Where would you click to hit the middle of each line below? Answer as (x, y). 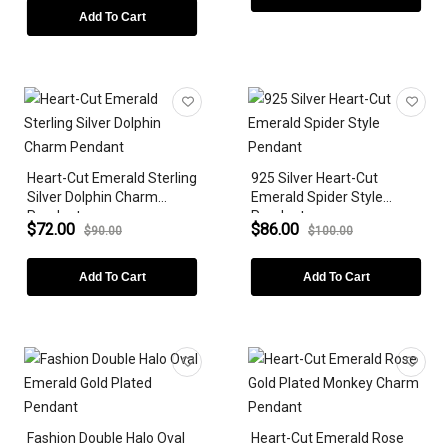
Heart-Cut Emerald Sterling (112, 177)
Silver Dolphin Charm (92, 196)
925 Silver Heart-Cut (314, 177)
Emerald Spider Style (317, 196)
